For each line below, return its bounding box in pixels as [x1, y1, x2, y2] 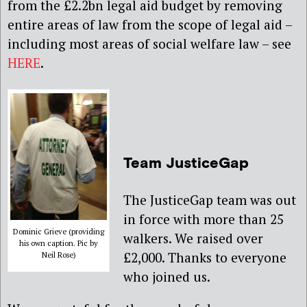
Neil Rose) [41, 249, 76, 260]
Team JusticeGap [123, 153, 249, 174]
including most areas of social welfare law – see [8, 34, 291, 52]
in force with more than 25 [123, 210, 284, 228]
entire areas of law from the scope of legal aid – [8, 15, 292, 33]
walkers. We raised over [123, 229, 263, 247]
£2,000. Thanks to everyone [123, 248, 286, 266]
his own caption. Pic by [19, 238, 98, 248]
